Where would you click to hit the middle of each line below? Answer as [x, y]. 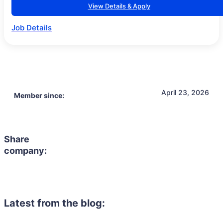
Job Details [32, 28]
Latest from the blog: [55, 203]
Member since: [39, 95]
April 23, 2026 [185, 92]
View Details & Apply [119, 6]
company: [25, 151]
